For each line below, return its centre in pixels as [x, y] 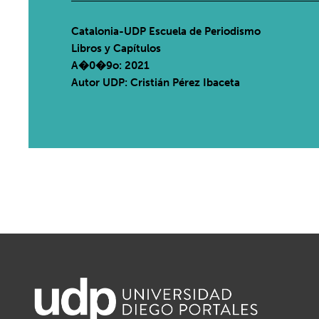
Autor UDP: [101, 83]
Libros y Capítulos [116, 48]
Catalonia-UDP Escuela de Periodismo [166, 31]
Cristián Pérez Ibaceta [185, 83]
